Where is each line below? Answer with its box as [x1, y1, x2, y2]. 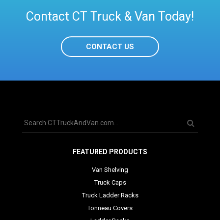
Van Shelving [92, 165, 128, 173]
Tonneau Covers [87, 204, 133, 212]
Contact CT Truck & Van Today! [26, 9, 194, 24]
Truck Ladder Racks [82, 191, 138, 199]
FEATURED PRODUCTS [73, 147, 147, 156]
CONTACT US [86, 42, 134, 51]
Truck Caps [94, 178, 126, 186]
